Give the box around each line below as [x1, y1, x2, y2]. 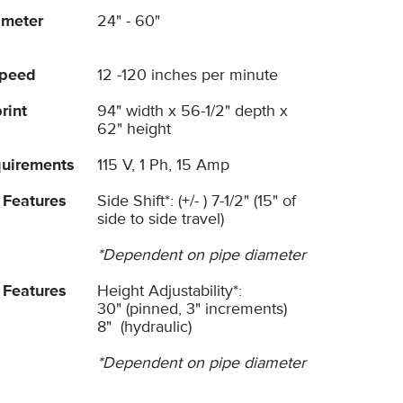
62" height [96, 119, 175, 139]
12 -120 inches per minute [96, 65, 278, 85]
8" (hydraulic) [96, 317, 192, 336]
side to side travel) [96, 209, 224, 228]
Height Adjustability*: [96, 281, 251, 300]
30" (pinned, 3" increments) [96, 299, 287, 318]
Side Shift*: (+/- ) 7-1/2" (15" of [96, 191, 296, 210]
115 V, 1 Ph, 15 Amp [96, 155, 229, 175]
